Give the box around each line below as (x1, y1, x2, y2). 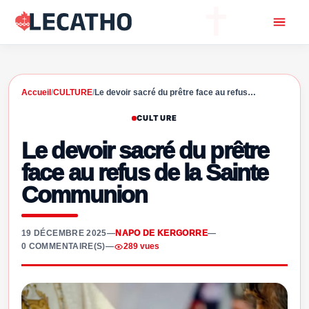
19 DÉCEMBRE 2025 (21, 228, 107, 238)
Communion (21, 181, 148, 208)
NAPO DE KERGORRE (115, 228, 208, 238)
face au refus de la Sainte (21, 159, 268, 186)
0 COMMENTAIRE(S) (21, 241, 106, 251)
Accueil (21, 88, 51, 97)
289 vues (123, 241, 160, 251)
